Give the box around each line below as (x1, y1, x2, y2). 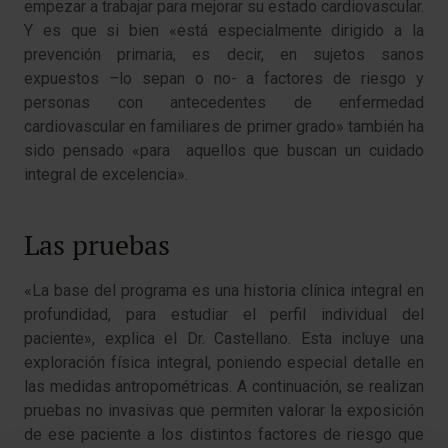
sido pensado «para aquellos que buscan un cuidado (24, 140, 424, 160)
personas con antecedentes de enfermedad (24, 92, 424, 112)
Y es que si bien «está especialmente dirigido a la (24, 20, 424, 40)
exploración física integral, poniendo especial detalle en (24, 352, 424, 372)
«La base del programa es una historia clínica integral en (24, 280, 424, 300)
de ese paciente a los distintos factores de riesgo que (24, 424, 424, 444)
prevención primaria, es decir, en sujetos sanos (24, 44, 424, 64)
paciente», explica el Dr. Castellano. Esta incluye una (24, 328, 424, 348)
